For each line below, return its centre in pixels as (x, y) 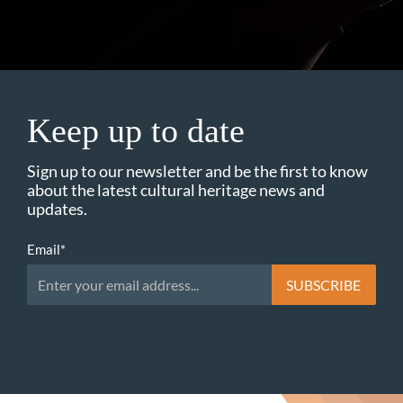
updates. (57, 208)
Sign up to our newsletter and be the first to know (197, 170)
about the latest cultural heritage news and (176, 189)
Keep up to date (136, 130)
